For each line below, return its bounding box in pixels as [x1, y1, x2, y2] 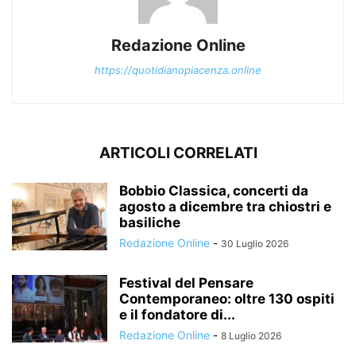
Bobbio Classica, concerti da [119, 182, 308, 199]
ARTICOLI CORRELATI [99, 143, 257, 162]
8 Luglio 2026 [221, 329, 281, 342]
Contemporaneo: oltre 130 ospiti [119, 290, 335, 307]
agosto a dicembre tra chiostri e [119, 198, 331, 215]
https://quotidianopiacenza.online [95, 63, 261, 76]
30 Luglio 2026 [221, 237, 288, 250]
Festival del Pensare [119, 274, 253, 291]
